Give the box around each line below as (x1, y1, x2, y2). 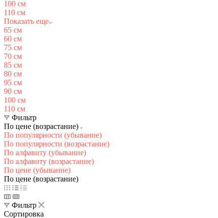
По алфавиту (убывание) (4, 148, 86, 157)
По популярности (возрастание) (4, 139, 109, 148)
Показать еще (4, 17, 49, 25)
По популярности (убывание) (4, 130, 102, 139)
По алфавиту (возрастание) (4, 157, 94, 165)
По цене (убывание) (4, 165, 71, 174)
